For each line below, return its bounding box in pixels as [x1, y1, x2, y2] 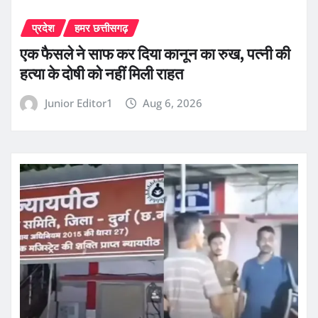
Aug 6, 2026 [143, 95, 203, 110]
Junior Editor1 [44, 95, 113, 110]
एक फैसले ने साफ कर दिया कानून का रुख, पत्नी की [20, 43, 290, 64]
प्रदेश [32, 21, 55, 35]
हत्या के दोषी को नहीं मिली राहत [20, 63, 183, 84]
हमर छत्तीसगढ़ [75, 21, 128, 35]
